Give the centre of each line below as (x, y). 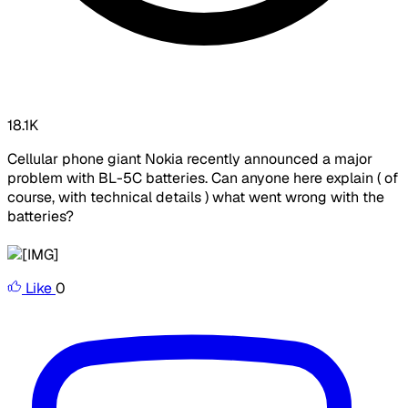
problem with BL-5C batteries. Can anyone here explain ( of (203, 178)
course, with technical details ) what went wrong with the (196, 198)
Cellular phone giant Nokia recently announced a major (190, 159)
